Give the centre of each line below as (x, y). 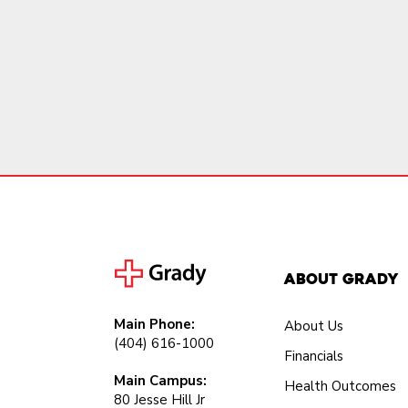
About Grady (342, 279)
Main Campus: (160, 381)
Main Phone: (154, 324)
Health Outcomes (341, 386)
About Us (314, 326)
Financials (314, 356)
